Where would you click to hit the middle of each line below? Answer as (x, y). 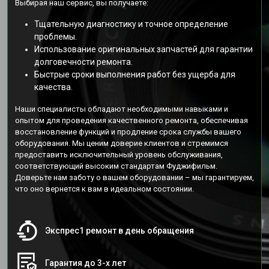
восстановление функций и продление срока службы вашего (128, 132)
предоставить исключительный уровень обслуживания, (119, 155)
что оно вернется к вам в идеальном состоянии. (104, 189)
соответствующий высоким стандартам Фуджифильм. (116, 166)
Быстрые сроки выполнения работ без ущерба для (135, 74)
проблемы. (56, 37)
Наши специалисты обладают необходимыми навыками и (122, 109)
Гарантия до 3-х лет (86, 263)
